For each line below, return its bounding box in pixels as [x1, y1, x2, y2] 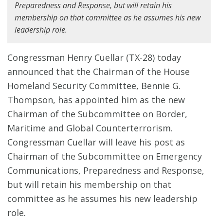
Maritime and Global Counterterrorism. [7, 122, 173, 134]
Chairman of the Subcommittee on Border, [7, 108, 187, 120]
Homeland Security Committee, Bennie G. [7, 80, 181, 92]
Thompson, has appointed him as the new [7, 94, 185, 106]
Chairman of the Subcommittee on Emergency [7, 150, 202, 163]
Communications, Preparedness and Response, [7, 164, 204, 177]
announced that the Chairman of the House [7, 66, 190, 78]
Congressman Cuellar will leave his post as [7, 136, 185, 148]
